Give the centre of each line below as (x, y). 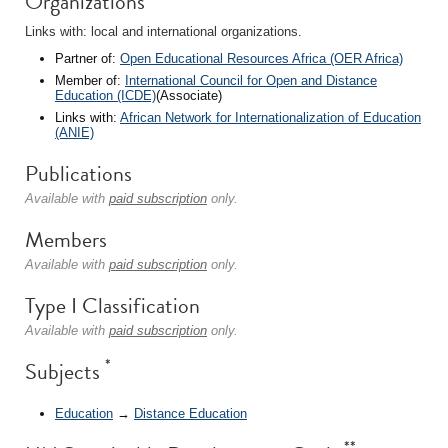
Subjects (65, 371)
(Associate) (189, 95)
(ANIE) (74, 132)
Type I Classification (112, 305)
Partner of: (87, 58)
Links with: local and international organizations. (163, 31)
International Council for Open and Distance (251, 80)
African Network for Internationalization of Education (270, 117)
